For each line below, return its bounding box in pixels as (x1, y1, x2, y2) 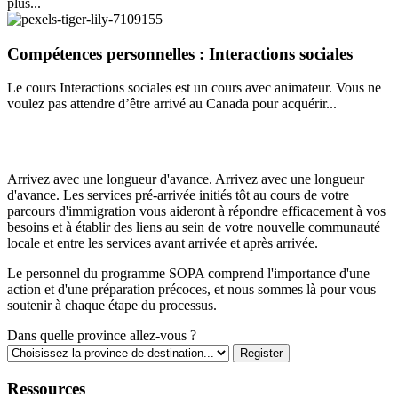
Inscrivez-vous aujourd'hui (7, 130, 252, 154)
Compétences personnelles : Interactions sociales (7, 44, 353, 63)
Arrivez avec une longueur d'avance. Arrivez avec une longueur (7, 171, 364, 187)
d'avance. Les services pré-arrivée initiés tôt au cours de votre (7, 187, 349, 203)
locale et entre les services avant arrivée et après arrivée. (7, 235, 318, 251)
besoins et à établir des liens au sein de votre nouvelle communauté (7, 219, 380, 235)
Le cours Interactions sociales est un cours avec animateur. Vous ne (7, 80, 381, 96)
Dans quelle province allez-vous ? (7, 328, 196, 344)
